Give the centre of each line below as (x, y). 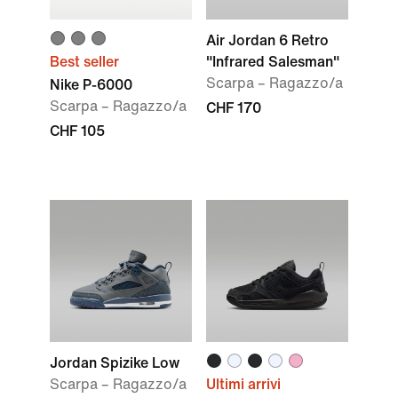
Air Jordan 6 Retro (267, 40)
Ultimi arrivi (243, 384)
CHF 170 (234, 108)
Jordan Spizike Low (115, 363)
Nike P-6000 (91, 85)
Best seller (84, 62)
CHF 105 (77, 131)
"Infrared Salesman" (273, 62)
